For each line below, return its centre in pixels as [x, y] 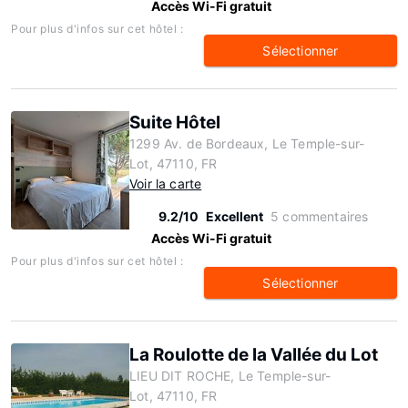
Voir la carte [166, 184]
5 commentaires [320, 216]
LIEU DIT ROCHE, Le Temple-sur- [230, 376]
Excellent [235, 216]
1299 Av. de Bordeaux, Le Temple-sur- [247, 143]
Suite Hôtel [175, 122]
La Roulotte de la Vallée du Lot [254, 355]
